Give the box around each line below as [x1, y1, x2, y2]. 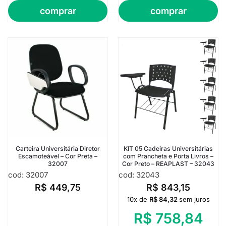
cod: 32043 [119, 170, 159, 180]
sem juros [179, 195, 210, 204]
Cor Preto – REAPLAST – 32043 [122, 160, 214, 168]
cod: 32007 [8, 170, 48, 180]
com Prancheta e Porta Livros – [123, 152, 213, 160]
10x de [127, 195, 149, 204]
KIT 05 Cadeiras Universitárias [124, 145, 213, 153]
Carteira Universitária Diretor [16, 145, 100, 153]
